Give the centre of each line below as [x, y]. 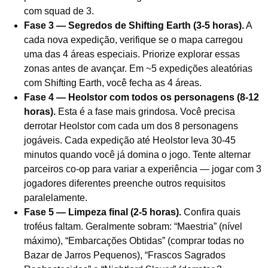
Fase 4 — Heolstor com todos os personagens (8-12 [141, 97]
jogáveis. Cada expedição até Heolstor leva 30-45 [130, 140]
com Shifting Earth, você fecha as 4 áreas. [113, 83]
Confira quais [211, 212]
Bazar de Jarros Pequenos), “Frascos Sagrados [125, 255]
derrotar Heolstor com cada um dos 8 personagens [131, 126]
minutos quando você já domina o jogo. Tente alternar [137, 154]
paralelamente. [56, 197]
